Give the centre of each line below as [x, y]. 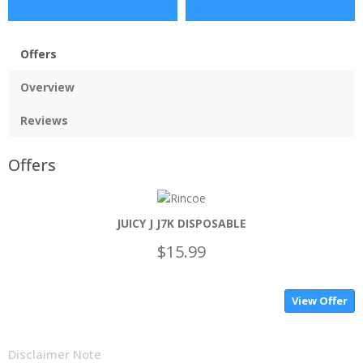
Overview [47, 88]
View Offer [320, 301]
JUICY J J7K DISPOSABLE [181, 224]
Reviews [44, 121]
